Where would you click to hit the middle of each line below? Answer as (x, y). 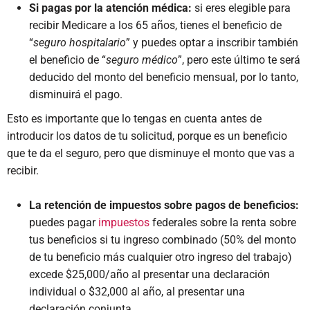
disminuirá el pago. (76, 94)
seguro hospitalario (80, 43)
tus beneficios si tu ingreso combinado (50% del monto (163, 240)
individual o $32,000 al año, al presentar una (137, 292)
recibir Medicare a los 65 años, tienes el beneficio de (155, 25)
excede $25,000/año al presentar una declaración (149, 274)
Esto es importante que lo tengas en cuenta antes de (134, 119)
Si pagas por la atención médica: (112, 8)
